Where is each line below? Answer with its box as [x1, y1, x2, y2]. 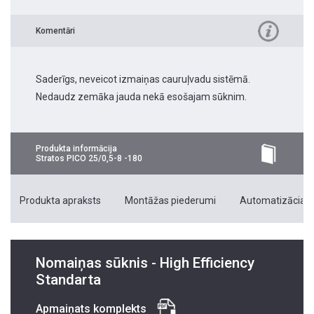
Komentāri [36, 26, 75, 36]
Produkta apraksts [20, 195, 101, 207]
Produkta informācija [36, 144, 117, 154]
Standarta [36, 271, 101, 289]
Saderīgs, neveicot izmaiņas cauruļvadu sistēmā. [36, 74, 250, 86]
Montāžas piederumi [125, 195, 216, 207]
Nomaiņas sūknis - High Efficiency [36, 254, 254, 272]
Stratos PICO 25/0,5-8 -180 [36, 153, 142, 164]
